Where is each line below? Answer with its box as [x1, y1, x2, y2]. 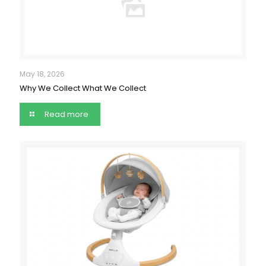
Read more [45, 108, 89, 120]
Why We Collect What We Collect [20, 82, 146, 94]
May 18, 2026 [20, 68, 65, 79]
